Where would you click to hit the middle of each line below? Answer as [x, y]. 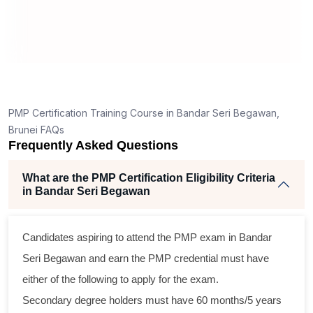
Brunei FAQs [36, 129]
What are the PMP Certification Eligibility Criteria [149, 177]
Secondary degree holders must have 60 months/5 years [152, 300]
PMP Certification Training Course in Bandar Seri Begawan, [144, 112]
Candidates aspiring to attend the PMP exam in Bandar [147, 237]
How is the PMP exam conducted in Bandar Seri [141, 33]
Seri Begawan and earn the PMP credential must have [146, 258]
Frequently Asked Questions [93, 145]
